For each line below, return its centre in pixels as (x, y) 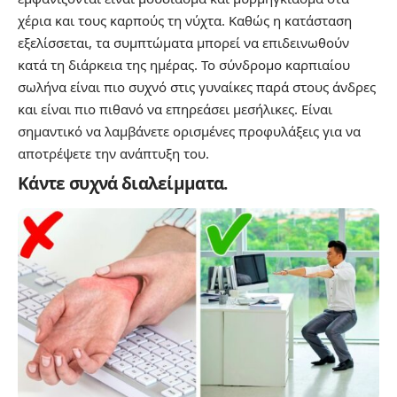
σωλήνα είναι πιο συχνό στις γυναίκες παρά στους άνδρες (197, 86)
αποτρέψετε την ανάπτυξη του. (113, 153)
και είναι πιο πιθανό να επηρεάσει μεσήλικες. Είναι (175, 109)
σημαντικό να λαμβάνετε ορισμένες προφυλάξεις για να (189, 131)
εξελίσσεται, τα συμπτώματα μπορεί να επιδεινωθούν (183, 42)
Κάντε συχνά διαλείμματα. (123, 183)
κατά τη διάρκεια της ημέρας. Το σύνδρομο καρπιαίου (184, 64)
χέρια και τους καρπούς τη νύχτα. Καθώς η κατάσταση (185, 20)
